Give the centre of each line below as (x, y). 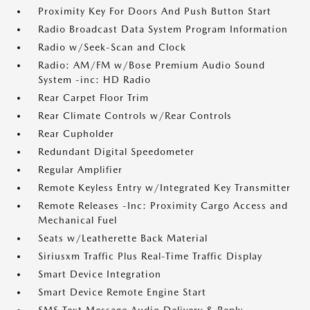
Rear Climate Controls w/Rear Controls (135, 116)
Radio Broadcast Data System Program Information (163, 29)
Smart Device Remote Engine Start (122, 292)
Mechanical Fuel (77, 220)
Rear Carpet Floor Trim (93, 98)
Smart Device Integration (100, 274)
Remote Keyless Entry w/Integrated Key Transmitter (164, 188)
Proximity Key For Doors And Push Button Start (155, 11)
